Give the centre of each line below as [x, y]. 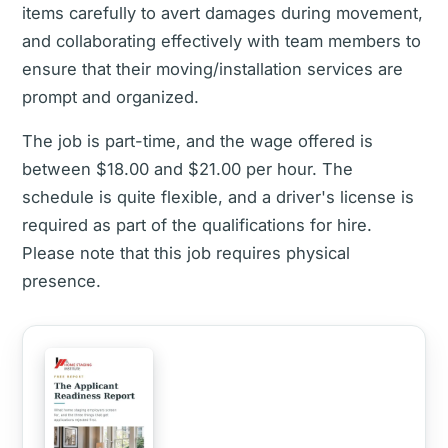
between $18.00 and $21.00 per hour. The [187, 169]
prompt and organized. [110, 97]
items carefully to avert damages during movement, [222, 13]
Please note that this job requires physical [186, 253]
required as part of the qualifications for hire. [197, 225]
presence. [61, 281]
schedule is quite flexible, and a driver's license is [218, 197]
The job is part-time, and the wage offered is [197, 141]
